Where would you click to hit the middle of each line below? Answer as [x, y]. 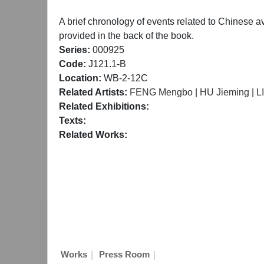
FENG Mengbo [161, 92]
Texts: [72, 120]
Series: [75, 49]
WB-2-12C [125, 78]
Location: [80, 78]
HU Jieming [225, 92]
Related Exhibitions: [104, 106]
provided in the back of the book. [126, 35]
